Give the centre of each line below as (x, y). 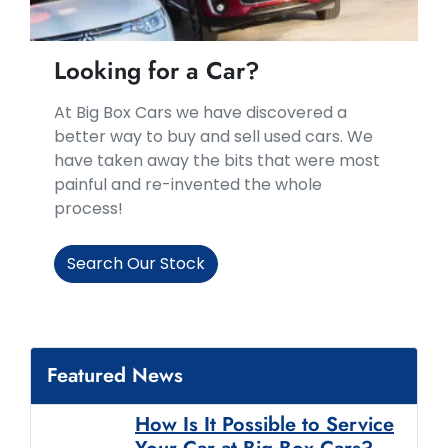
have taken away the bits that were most (217, 160)
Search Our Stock (136, 263)
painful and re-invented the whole (188, 184)
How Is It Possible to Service (264, 424)
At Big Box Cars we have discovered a (200, 112)
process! (88, 208)
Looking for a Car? (157, 70)
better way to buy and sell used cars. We (213, 136)
